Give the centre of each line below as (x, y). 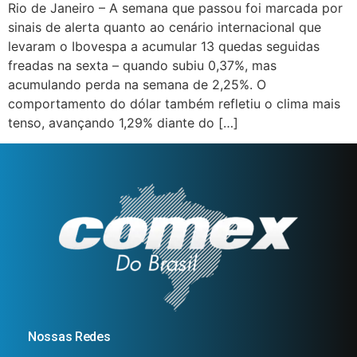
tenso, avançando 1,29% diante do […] (123, 123)
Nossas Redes (69, 337)
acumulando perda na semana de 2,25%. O (137, 85)
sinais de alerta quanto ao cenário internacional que (165, 27)
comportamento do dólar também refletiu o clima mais (174, 104)
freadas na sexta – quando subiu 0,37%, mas (142, 66)
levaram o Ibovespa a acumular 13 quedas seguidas (164, 47)
